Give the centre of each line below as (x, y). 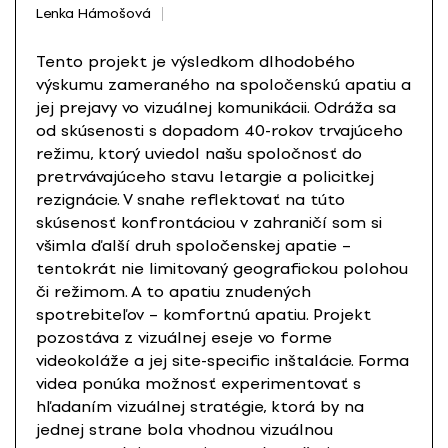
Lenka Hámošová (93, 13)
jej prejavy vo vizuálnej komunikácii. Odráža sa (216, 108)
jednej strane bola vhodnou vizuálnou (184, 430)
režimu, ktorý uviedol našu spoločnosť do (199, 154)
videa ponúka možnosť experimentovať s (198, 384)
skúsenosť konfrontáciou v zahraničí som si (209, 223)
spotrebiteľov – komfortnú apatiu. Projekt (203, 315)
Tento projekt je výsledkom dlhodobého (195, 62)
